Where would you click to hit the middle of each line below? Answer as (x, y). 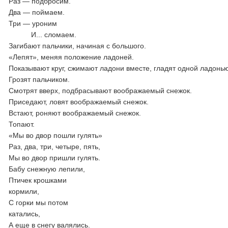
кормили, (24, 191)
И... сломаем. (95, 35)
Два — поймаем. (37, 12)
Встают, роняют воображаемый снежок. (75, 113)
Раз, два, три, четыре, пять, (55, 147)
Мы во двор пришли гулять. (55, 158)
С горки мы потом (45, 203)
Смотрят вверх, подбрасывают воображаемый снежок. (101, 91)
